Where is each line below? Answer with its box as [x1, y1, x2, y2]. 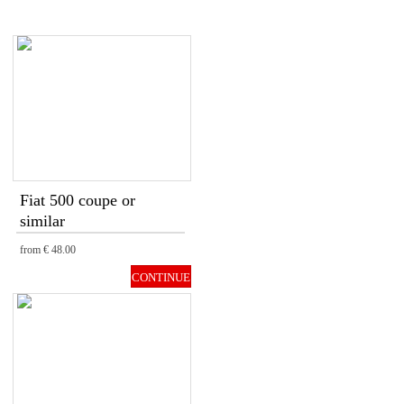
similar [20, 212, 65, 230]
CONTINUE [131, 271, 190, 284]
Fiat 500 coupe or [20, 191, 135, 209]
